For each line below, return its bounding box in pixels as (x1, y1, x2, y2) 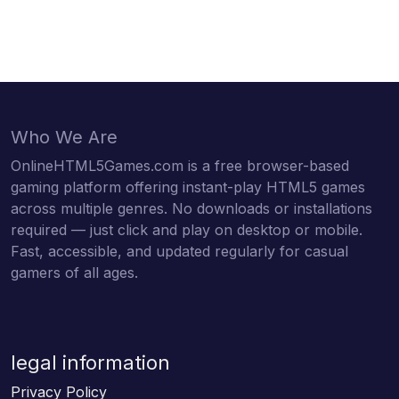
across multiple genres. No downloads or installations (11, 199, 372, 217)
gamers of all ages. (11, 263, 138, 281)
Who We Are (11, 126, 118, 148)
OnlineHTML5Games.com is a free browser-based (11, 156, 349, 175)
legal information (11, 350, 170, 374)
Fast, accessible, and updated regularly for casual (11, 241, 348, 260)
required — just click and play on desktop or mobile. (11, 220, 362, 239)
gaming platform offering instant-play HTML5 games (11, 177, 365, 196)
